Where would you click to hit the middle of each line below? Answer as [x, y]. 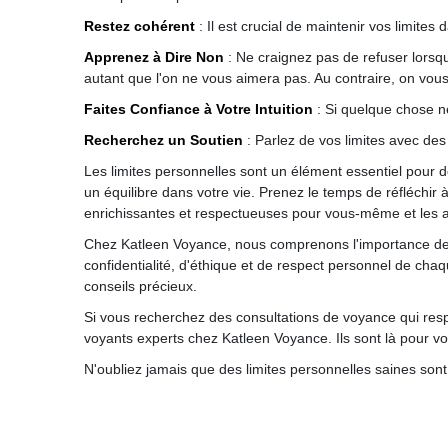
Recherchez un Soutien [163, 140]
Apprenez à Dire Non [154, 57]
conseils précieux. [140, 286]
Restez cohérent [139, 26]
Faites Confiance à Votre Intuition [198, 109]
